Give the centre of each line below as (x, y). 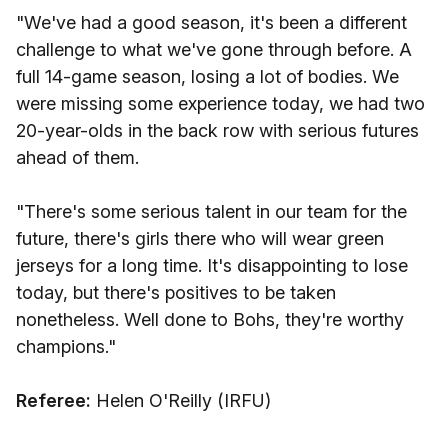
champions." (66, 346)
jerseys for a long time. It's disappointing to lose (212, 265)
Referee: (53, 400)
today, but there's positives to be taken (176, 292)
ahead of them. (77, 157)
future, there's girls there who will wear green (200, 238)
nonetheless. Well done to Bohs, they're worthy (210, 319)
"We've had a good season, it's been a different (211, 22)
